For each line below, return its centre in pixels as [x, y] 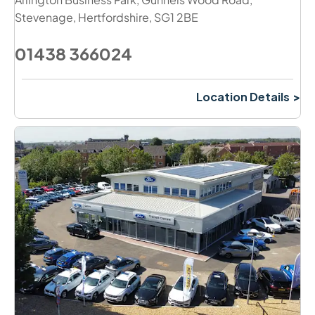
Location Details [243, 97]
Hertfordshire [114, 17]
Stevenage [44, 17]
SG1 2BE [176, 17]
